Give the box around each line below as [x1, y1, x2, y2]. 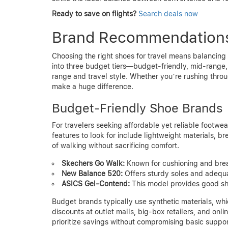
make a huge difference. [52, 82, 133, 91]
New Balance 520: [62, 169, 123, 178]
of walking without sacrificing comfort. [52, 141, 179, 150]
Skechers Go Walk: [62, 159, 125, 167]
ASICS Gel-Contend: [62, 179, 130, 188]
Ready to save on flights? [52, 9, 136, 18]
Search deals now [138, 9, 198, 18]
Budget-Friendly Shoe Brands [52, 100, 223, 116]
